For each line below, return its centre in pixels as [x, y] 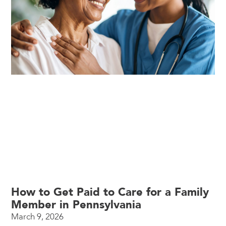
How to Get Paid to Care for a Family [110, 192]
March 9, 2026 [38, 217]
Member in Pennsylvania [76, 205]
